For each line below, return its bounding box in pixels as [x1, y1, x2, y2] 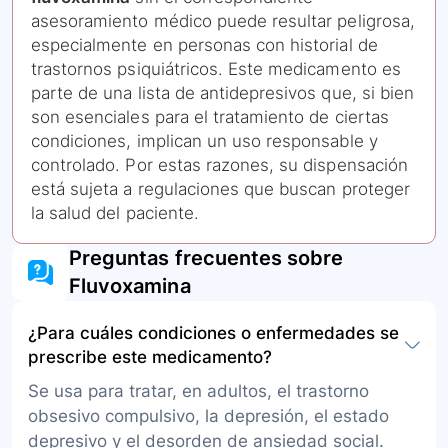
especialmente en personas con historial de [31, 35, 378, 56]
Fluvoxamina [69, 274, 191, 299]
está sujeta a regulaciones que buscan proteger [31, 179, 410, 200]
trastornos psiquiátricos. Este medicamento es [31, 59, 401, 80]
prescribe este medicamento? [28, 347, 272, 368]
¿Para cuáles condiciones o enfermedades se [28, 323, 399, 344]
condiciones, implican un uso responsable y [31, 131, 378, 152]
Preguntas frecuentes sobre [69, 246, 344, 271]
